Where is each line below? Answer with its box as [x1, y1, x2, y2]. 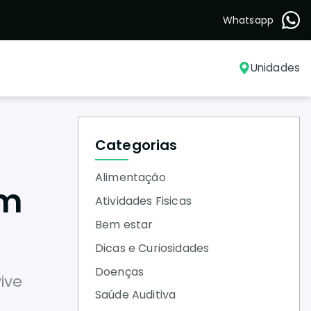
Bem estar [95, 216, 153, 233]
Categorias [95, 135, 178, 155]
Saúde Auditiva [95, 287, 176, 303]
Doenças [95, 263, 144, 280]
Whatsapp [222, 13, 274, 27]
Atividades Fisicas [95, 193, 192, 210]
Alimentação [95, 169, 166, 186]
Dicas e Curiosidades [95, 239, 210, 256]
